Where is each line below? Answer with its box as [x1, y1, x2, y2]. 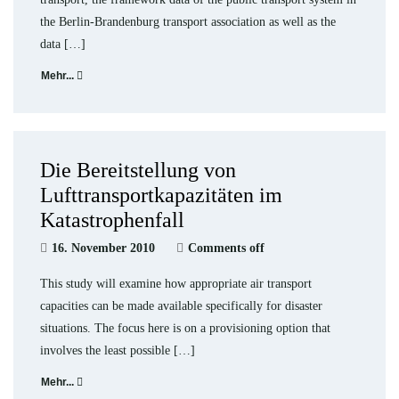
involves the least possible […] [40, 344, 195, 357]
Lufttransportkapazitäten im [40, 183, 282, 207]
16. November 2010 [52, 241, 155, 255]
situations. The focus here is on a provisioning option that [40, 322, 330, 335]
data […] [40, 37, 85, 51]
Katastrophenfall [40, 208, 184, 232]
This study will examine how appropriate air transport [40, 277, 312, 290]
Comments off [188, 241, 265, 255]
